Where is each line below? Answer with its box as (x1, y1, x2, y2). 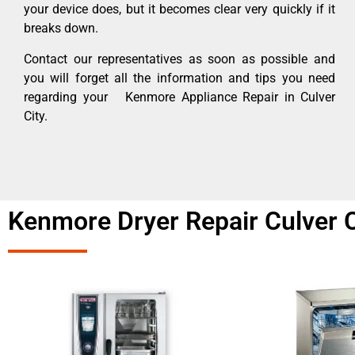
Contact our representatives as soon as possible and (24, 51, 335, 67)
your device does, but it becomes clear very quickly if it (24, 2, 335, 17)
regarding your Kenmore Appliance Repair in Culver (24, 89, 335, 105)
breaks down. (24, 21, 98, 36)
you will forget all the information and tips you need (24, 70, 335, 86)
